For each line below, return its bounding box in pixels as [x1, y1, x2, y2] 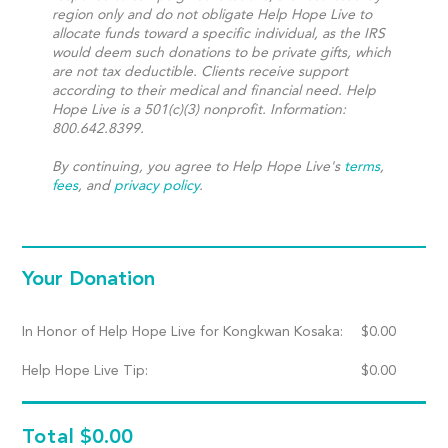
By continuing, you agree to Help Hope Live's [52, 160, 345, 174]
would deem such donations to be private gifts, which [52, 46, 392, 60]
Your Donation [22, 270, 156, 290]
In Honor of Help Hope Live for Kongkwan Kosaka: [22, 325, 344, 339]
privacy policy [114, 179, 200, 193]
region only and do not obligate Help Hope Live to [52, 8, 373, 22]
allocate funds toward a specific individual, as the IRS [52, 27, 386, 41]
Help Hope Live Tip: [22, 364, 149, 378]
